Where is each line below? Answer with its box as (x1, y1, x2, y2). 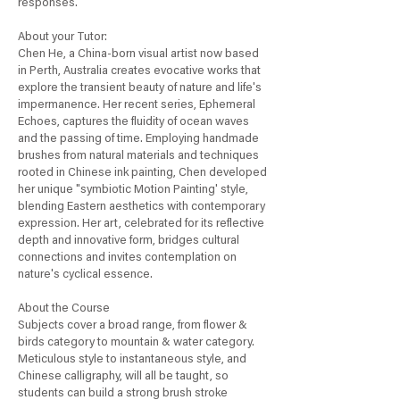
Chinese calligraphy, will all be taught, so (18, 371, 229, 384)
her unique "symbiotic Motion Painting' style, (18, 184, 248, 197)
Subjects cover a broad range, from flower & (18, 320, 247, 333)
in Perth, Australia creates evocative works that (18, 65, 261, 79)
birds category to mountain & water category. (18, 337, 254, 350)
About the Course (18, 303, 110, 316)
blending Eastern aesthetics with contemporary (18, 201, 265, 214)
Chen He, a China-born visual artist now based (18, 48, 259, 62)
